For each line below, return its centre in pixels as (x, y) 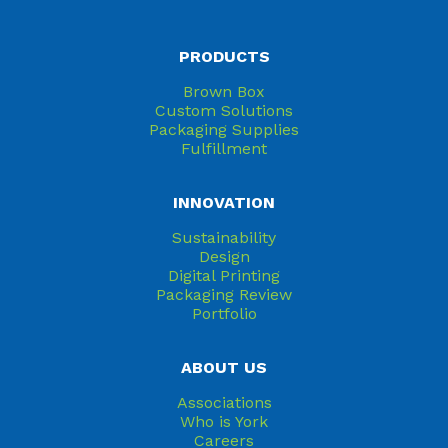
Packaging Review (224, 294)
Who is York (224, 421)
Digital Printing (224, 275)
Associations (224, 402)
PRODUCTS (224, 56)
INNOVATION (224, 202)
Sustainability (224, 237)
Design (224, 256)
